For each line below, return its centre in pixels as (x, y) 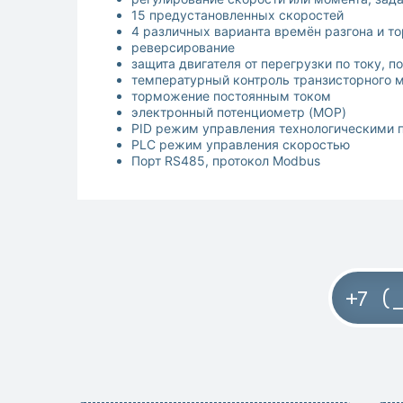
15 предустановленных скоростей (237, 15)
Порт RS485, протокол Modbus (226, 161)
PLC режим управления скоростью (241, 145)
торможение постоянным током (231, 96)
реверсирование (183, 48)
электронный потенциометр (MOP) (239, 112)
